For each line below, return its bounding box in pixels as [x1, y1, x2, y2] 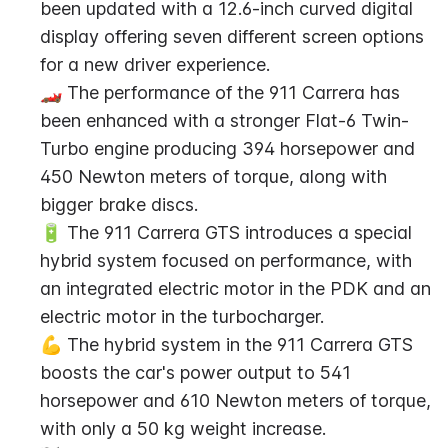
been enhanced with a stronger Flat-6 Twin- [40, 110, 409, 131]
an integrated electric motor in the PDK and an [40, 278, 431, 299]
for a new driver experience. [40, 54, 270, 75]
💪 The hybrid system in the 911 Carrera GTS [40, 334, 413, 355]
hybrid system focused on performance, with [40, 250, 412, 271]
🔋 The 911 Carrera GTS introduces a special [40, 222, 412, 243]
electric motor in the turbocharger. [40, 306, 324, 327]
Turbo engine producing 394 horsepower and [40, 138, 415, 159]
